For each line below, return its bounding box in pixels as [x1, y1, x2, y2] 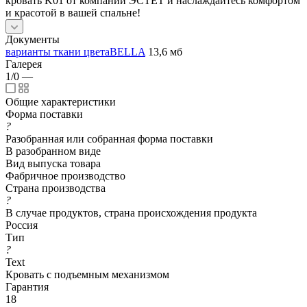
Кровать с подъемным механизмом [5, 268, 169, 280]
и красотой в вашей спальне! [5, 6, 140, 19]
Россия [5, 219, 38, 231]
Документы [5, 33, 60, 45]
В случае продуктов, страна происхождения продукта [5, 206, 257, 219]
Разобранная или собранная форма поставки [5, 132, 213, 145]
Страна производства [5, 182, 106, 194]
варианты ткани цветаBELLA [5, 45, 145, 58]
